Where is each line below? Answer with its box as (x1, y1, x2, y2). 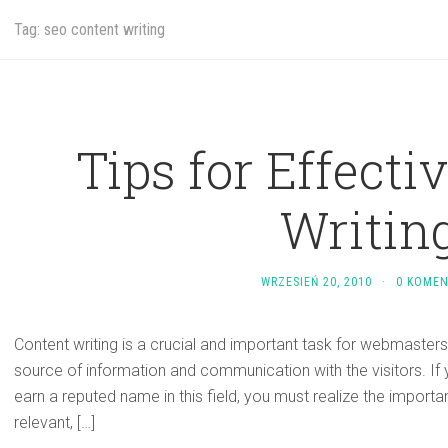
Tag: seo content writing (14, 20, 165, 39)
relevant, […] (14, 413, 95, 432)
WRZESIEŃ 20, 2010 (261, 275, 372, 289)
